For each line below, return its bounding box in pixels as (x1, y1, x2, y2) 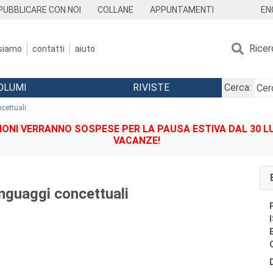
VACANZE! (113, 135, 160, 146)
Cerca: (224, 82, 251, 93)
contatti (32, 43, 65, 54)
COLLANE (97, 5, 134, 15)
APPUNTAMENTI (149, 5, 214, 15)
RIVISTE (132, 82, 169, 93)
